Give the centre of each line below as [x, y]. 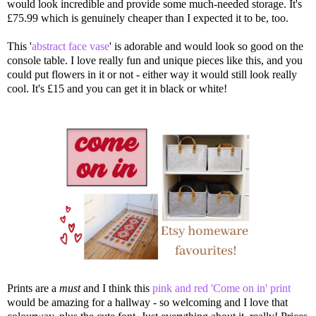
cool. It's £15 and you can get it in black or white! [117, 88]
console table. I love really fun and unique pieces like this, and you [155, 60]
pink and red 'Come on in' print [221, 288]
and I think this [118, 288]
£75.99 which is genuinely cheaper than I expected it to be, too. [148, 18]
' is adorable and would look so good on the [206, 46]
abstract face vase [71, 46]
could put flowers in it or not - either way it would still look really [152, 74]
